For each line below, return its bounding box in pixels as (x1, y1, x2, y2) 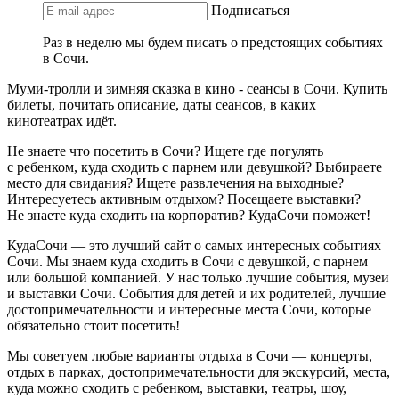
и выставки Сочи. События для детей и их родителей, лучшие (7, 285, 386, 301)
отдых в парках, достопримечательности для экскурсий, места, (7, 363, 390, 379)
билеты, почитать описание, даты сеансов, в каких (7, 96, 316, 112)
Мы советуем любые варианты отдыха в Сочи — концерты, (7, 347, 372, 363)
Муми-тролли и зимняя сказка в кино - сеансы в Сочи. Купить (7, 80, 387, 96)
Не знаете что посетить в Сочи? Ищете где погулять (7, 142, 323, 159)
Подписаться (211, 2, 289, 18)
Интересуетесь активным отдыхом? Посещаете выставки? (7, 191, 361, 207)
